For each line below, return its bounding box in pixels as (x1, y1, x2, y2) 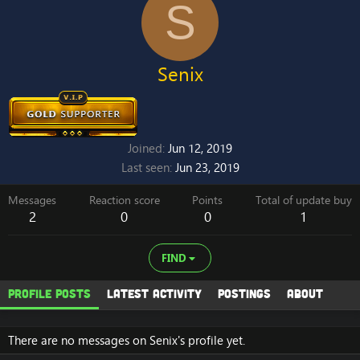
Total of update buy (255, 193, 352, 208)
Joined (128, 140, 162, 157)
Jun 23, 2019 (174, 159, 239, 176)
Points (192, 193, 223, 208)
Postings (218, 286, 271, 301)
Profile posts (8, 286, 91, 301)
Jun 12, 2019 (168, 140, 232, 157)
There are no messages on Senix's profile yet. (8, 332, 245, 349)
